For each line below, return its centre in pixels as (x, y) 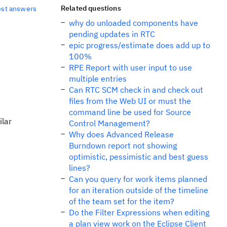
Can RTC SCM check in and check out (136, 90)
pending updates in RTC (112, 34)
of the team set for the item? (122, 201)
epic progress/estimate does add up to (140, 45)
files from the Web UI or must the (130, 101)
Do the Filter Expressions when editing (139, 212)
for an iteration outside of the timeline (139, 190)
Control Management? (109, 123)
